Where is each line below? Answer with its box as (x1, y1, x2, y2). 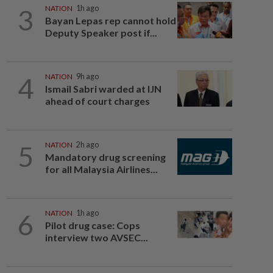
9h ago (76, 72, 99, 81)
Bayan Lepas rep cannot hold (44, 15, 176, 26)
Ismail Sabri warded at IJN (44, 83, 161, 94)
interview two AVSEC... (44, 232, 148, 243)
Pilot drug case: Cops (44, 219, 140, 231)
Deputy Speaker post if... (44, 27, 157, 38)
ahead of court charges (44, 95, 150, 107)
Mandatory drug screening (44, 151, 166, 163)
